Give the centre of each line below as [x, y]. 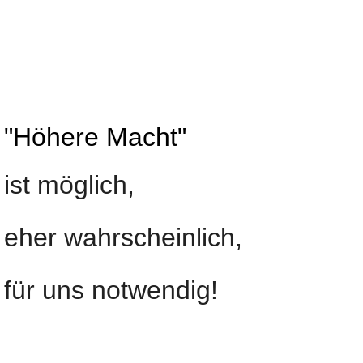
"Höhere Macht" [95, 137]
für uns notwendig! [111, 290]
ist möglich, [69, 185]
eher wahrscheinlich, [123, 237]
